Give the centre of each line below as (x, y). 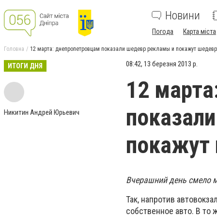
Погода (163, 31)
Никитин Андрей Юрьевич (42, 112)
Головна (14, 49)
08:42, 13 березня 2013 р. (162, 64)
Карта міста (200, 31)
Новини (183, 15)
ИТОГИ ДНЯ (25, 66)
